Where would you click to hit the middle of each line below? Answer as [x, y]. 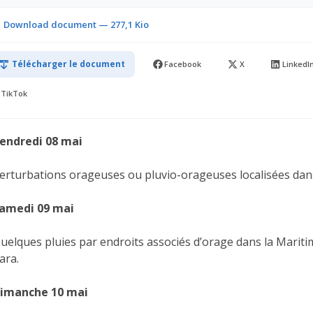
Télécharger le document [68, 64]
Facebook [183, 64]
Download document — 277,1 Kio [76, 24]
